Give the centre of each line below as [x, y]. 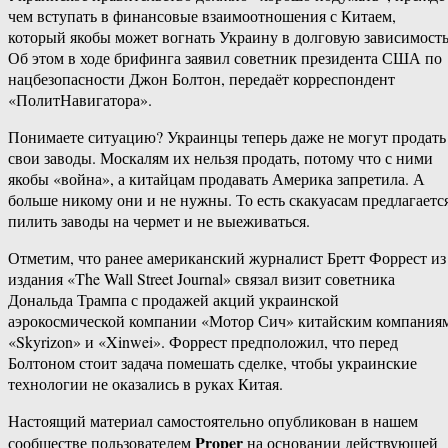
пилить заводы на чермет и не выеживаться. [159, 221]
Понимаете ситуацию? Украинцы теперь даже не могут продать [227, 137]
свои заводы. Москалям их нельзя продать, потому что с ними [220, 158]
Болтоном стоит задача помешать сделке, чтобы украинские [212, 363]
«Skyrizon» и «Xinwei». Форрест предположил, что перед [203, 342]
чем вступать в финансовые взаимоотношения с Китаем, [202, 16]
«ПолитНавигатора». [80, 100]
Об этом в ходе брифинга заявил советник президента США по [225, 58]
